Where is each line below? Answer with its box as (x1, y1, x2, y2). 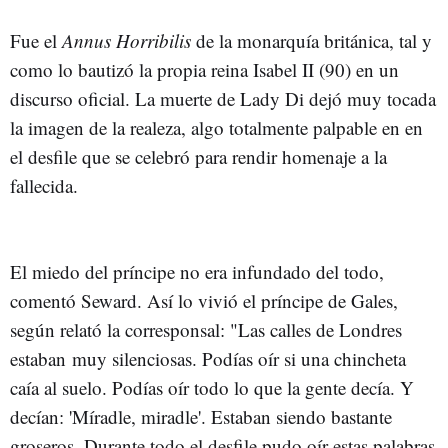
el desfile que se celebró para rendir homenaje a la (10, 143, 387, 169)
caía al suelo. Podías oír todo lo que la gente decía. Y (10, 375, 414, 401)
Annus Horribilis (62, 27, 191, 53)
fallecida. (10, 172, 84, 198)
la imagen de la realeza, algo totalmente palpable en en (10, 114, 423, 140)
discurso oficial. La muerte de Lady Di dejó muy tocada (10, 85, 436, 111)
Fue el (10, 27, 62, 53)
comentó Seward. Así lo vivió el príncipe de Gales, (10, 288, 398, 314)
